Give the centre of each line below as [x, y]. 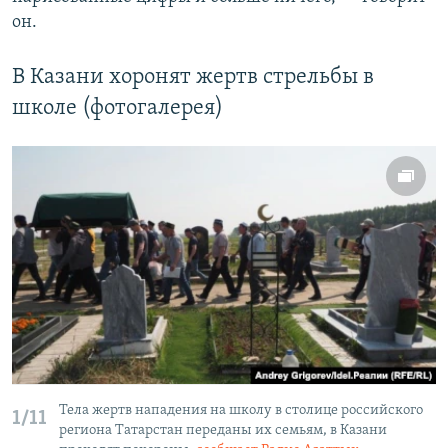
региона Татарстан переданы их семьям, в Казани [223, 430]
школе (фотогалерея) [117, 108]
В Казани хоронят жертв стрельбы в [193, 77]
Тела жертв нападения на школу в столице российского [241, 410]
